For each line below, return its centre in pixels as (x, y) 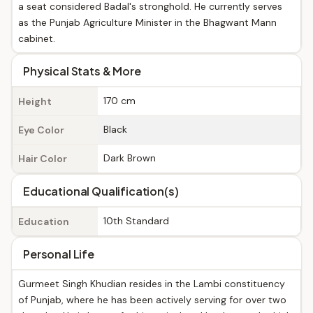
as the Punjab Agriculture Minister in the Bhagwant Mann (147, 22)
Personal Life (59, 254)
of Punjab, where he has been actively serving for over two (152, 300)
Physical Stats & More (82, 71)
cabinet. (37, 38)
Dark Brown (130, 158)
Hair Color (43, 159)
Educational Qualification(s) (101, 191)
